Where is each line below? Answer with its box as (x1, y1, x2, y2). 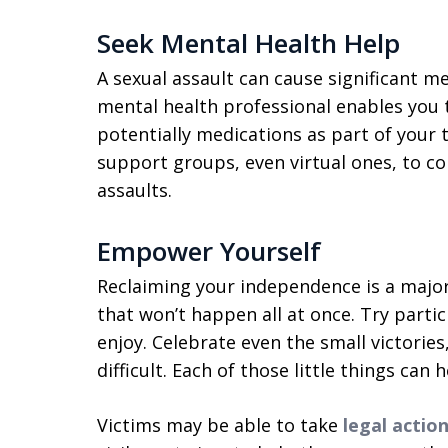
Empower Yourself (97, 233, 321, 269)
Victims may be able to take (97, 413, 343, 437)
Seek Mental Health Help (97, 25, 400, 61)
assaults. (97, 178, 177, 202)
